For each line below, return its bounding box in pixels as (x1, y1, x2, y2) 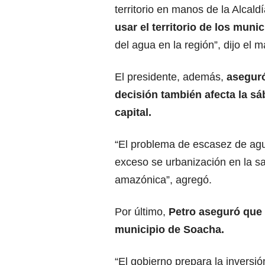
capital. (115, 106, 151, 119)
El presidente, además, (115, 71, 227, 83)
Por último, (115, 206, 169, 218)
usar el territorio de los (115, 21, 230, 34)
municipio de (115, 224, 183, 236)
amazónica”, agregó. (115, 174, 212, 186)
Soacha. (183, 224, 224, 236)
